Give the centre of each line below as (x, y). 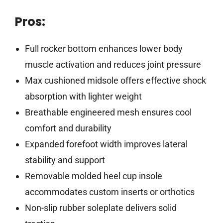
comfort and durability (68, 128)
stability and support (65, 160)
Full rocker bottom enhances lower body (104, 48)
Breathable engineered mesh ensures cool (108, 112)
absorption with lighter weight (83, 96)
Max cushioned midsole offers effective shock (115, 80)
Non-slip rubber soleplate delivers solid (101, 208)
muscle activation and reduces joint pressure (113, 64)
